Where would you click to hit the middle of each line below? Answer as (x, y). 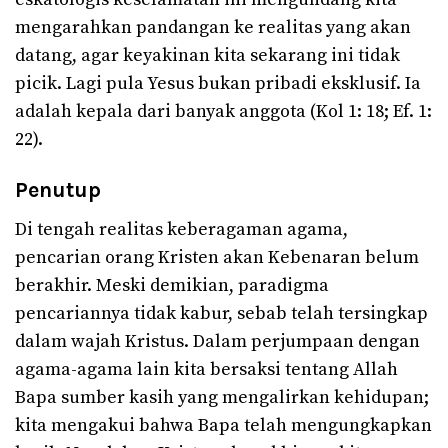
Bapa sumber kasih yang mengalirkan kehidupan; (222, 397)
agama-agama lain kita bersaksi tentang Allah (206, 369)
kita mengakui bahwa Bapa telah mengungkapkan (223, 425)
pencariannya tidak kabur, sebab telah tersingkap (221, 313)
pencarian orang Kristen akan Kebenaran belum (217, 257)
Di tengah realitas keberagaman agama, (181, 229)
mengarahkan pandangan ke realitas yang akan (213, 27)
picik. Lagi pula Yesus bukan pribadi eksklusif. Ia (218, 83)
